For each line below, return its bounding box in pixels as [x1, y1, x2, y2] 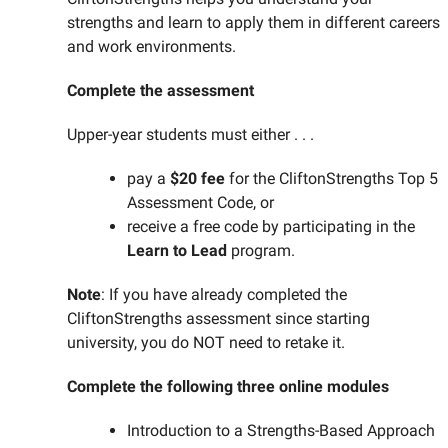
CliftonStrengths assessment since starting [66, 309, 370, 329]
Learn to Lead [126, 241, 227, 261]
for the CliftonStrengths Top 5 [224, 169, 438, 189]
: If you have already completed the [100, 285, 347, 305]
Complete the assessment [66, 81, 254, 101]
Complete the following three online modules [66, 377, 389, 397]
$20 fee [169, 169, 225, 189]
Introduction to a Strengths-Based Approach [126, 421, 435, 441]
